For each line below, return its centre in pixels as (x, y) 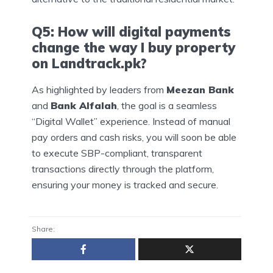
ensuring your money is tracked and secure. (125, 185)
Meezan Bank (200, 90)
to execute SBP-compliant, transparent (117, 153)
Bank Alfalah (84, 106)
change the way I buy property (133, 48)
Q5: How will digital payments (131, 32)
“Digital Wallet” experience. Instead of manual (131, 122)
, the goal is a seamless (167, 106)
